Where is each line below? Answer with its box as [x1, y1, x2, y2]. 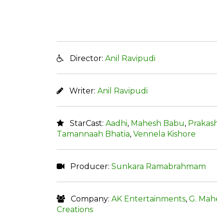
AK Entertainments [111, 194, 186, 203]
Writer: [63, 86, 97, 95]
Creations [57, 204, 93, 214]
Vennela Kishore [133, 129, 196, 139]
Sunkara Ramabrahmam [111, 161, 206, 171]
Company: [65, 194, 111, 203]
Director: [64, 53, 105, 63]
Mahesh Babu [131, 118, 185, 128]
